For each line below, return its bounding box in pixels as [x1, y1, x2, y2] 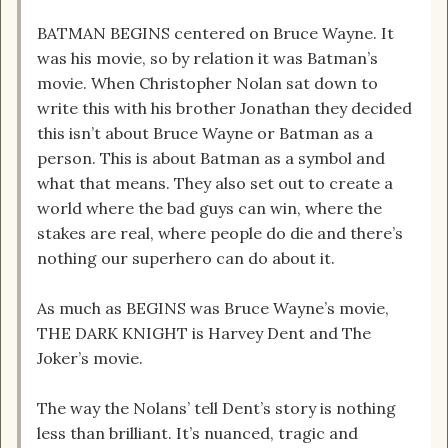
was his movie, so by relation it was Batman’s [37, 48, 378, 69]
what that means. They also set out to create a [37, 173, 393, 194]
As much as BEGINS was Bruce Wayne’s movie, [37, 298, 389, 319]
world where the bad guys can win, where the [37, 198, 382, 219]
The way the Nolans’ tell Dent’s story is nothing [37, 398, 396, 419]
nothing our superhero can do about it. [37, 248, 335, 269]
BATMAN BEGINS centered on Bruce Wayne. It [37, 23, 394, 44]
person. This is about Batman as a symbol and [37, 148, 385, 169]
